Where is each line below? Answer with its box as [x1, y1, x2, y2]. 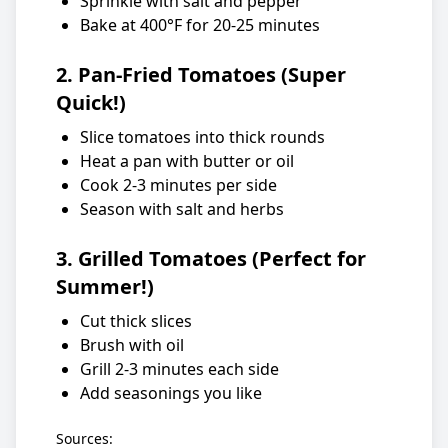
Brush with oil [80, 334, 184, 356]
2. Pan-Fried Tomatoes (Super [56, 61, 346, 88]
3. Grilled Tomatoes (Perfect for [56, 245, 366, 272]
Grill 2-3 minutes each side [80, 358, 279, 380]
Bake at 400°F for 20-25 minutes [80, 14, 320, 36]
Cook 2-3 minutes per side [80, 174, 277, 196]
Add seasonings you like [80, 382, 262, 404]
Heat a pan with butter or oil [80, 150, 294, 172]
